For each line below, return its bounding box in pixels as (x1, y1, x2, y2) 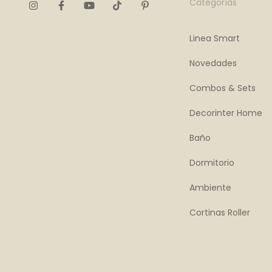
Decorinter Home (189, 107, 262, 120)
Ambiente (189, 182, 231, 194)
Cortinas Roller (189, 206, 250, 219)
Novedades (189, 57, 237, 70)
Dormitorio (189, 157, 234, 169)
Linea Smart (189, 32, 240, 45)
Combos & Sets (189, 82, 256, 95)
